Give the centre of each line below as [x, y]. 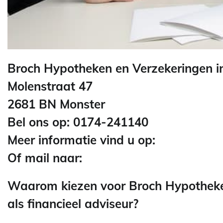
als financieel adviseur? [73, 203]
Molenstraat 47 [50, 86]
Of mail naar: [47, 158]
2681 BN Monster [56, 104]
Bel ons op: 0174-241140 [78, 122]
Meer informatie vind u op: [83, 140]
